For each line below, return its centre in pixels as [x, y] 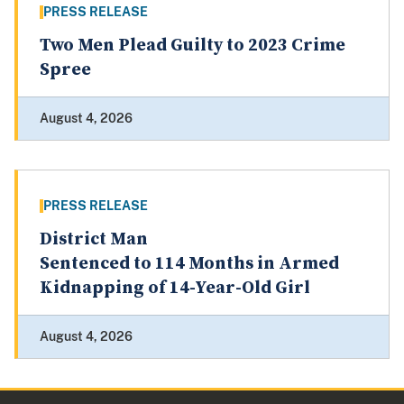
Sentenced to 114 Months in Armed [189, 264]
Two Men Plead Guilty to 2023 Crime [193, 46]
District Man [94, 240]
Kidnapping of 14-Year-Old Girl [175, 289]
